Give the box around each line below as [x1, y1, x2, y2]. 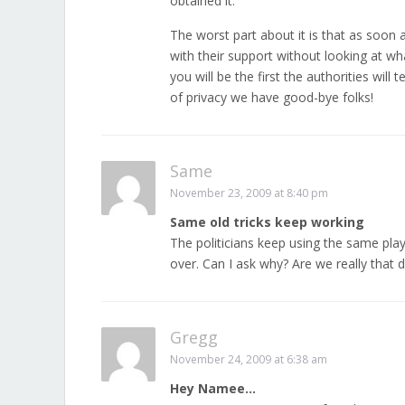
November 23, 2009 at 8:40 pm [170, 185, 328, 201]
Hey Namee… [170, 380, 256, 397]
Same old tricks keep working [170, 213, 364, 231]
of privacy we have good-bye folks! [170, 89, 373, 106]
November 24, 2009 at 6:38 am [170, 352, 327, 367]
